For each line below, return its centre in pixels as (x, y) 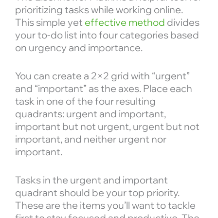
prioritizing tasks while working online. (99, 10)
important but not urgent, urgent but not (107, 127)
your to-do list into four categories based (107, 35)
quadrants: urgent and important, (90, 114)
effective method (125, 22)
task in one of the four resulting (85, 101)
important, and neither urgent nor (91, 139)
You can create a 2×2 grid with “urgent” (102, 76)
